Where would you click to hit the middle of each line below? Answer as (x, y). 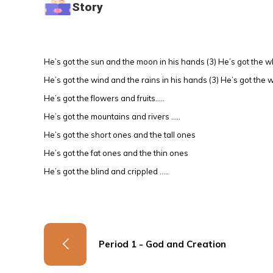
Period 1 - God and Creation (162, 244)
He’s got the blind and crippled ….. (106, 171)
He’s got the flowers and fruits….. (104, 98)
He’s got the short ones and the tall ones (120, 135)
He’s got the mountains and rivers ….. (112, 116)
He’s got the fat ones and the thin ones (116, 153)
